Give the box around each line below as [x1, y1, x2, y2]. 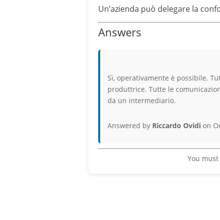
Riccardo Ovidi [152, 121, 201, 130]
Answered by [108, 121, 153, 130]
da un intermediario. [108, 96, 176, 105]
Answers [98, 25, 142, 39]
